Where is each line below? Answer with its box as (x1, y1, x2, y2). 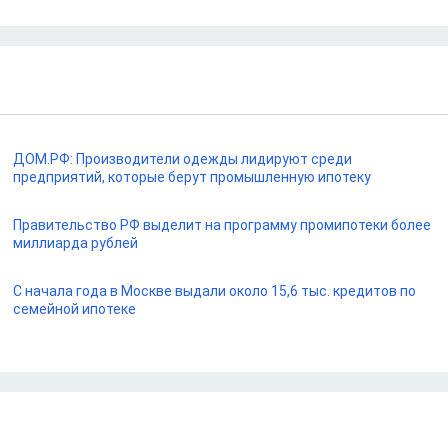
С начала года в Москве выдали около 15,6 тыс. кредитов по (13, 283, 417, 299)
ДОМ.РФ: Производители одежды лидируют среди (13, 151, 353, 167)
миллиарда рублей (13, 235, 139, 251)
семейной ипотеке (13, 301, 137, 317)
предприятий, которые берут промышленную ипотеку (13, 169, 372, 185)
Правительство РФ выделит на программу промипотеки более (13, 217, 432, 233)
